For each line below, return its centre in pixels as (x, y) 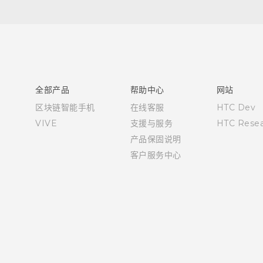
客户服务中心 (156, 155)
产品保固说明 (156, 139)
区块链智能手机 (65, 107)
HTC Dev (236, 107)
